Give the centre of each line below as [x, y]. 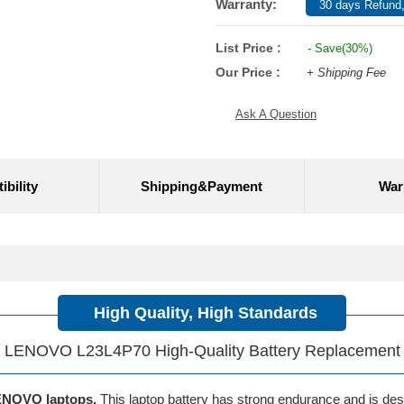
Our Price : [250, 72]
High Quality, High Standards [206, 313]
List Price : [248, 48]
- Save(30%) [338, 48]
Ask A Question [276, 114]
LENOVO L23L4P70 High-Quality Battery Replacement [202, 351]
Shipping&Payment [202, 186]
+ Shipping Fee [346, 73]
